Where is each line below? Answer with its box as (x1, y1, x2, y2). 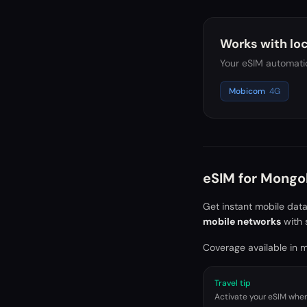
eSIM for (203, 169, 260, 187)
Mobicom (229, 86, 265, 97)
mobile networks (203, 215, 281, 228)
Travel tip (214, 278, 251, 288)
